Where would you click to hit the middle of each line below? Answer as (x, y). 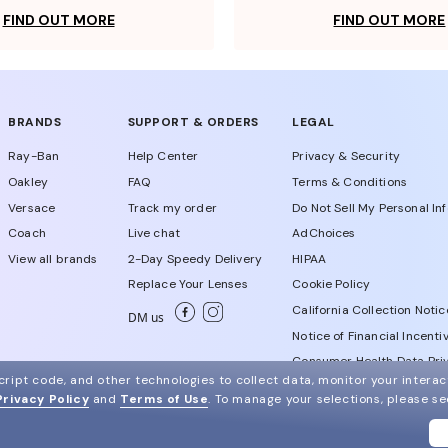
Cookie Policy (331, 284)
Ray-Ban (34, 156)
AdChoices (324, 233)
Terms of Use (164, 399)
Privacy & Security (346, 156)
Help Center (163, 156)
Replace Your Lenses (187, 284)
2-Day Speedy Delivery (195, 258)
